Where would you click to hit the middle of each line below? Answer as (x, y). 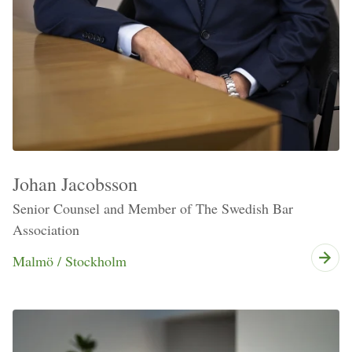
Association (46, 229)
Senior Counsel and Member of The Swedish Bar (153, 208)
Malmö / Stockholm (70, 260)
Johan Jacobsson (75, 183)
